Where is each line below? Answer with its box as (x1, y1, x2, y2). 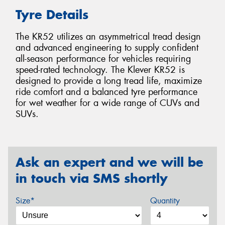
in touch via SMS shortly (16, 170, 168, 187)
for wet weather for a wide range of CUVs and (16, 97, 199, 109)
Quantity (150, 195, 180, 206)
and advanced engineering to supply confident (16, 42, 198, 54)
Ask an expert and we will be (16, 154, 203, 171)
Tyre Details (16, 6, 88, 23)
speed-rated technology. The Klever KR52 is (16, 64, 185, 76)
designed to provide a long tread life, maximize (16, 75, 202, 87)
